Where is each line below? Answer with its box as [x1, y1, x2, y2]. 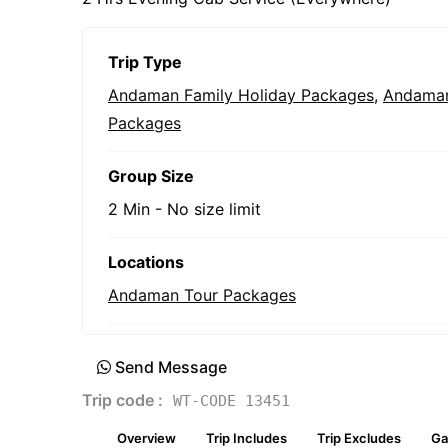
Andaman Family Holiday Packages [108, 85, 374, 105]
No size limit [167, 199, 261, 219]
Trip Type [108, 52, 182, 72]
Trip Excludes [317, 430, 401, 446]
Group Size [108, 166, 194, 186]
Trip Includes [206, 430, 287, 446]
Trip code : [82, 390, 163, 410]
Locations [108, 252, 184, 272]
